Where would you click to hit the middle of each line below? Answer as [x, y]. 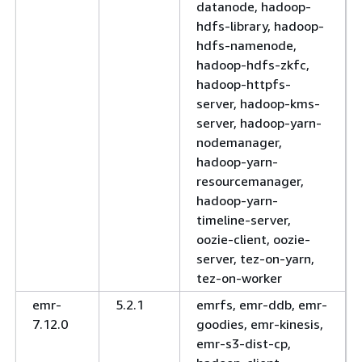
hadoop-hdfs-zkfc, [253, 65]
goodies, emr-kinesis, [260, 324]
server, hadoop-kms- [258, 103]
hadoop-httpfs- [244, 84]
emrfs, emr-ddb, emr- [262, 305]
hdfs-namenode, [246, 45]
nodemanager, [239, 142]
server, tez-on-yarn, [255, 259]
